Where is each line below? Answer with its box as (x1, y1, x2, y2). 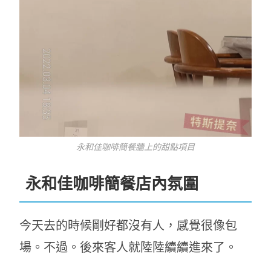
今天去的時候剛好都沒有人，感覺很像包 (19, 218, 238, 233)
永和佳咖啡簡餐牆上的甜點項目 (76, 142, 195, 153)
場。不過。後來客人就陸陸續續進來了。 (19, 240, 238, 255)
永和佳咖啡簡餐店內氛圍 (25, 174, 199, 194)
